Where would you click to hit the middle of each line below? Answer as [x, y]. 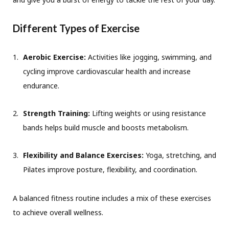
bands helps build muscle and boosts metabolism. [106, 128]
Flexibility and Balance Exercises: [83, 155]
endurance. [41, 86]
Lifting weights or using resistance [148, 113]
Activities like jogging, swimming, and [149, 57]
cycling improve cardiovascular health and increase [107, 72]
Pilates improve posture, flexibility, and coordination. [110, 170]
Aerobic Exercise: [54, 57]
